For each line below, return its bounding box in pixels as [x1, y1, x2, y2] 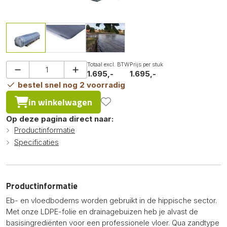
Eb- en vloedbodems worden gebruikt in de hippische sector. [6, 195, 217, 205]
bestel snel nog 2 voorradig [15, 80, 125, 90]
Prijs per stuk [130, 60, 163, 68]
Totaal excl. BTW [87, 60, 130, 68]
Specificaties [14, 137, 59, 147]
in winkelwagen [28, 95, 92, 109]
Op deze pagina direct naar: [6, 113, 113, 124]
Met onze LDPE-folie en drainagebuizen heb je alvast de [6, 206, 198, 216]
